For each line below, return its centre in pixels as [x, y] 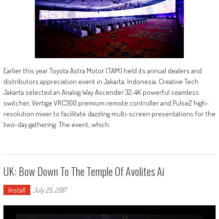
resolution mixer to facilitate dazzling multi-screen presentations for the [109, 114]
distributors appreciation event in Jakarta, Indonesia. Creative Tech [101, 82]
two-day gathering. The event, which [56, 125]
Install [17, 190]
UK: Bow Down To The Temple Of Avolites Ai [84, 171]
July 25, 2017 [49, 190]
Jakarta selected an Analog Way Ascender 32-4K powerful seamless [101, 92]
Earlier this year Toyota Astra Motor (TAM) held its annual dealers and [102, 71]
